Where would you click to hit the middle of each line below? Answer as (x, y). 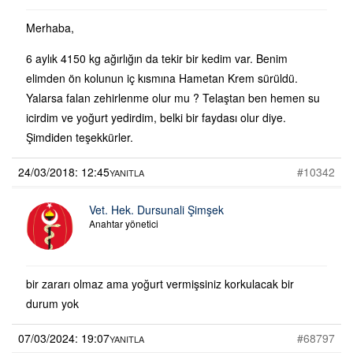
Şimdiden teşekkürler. (80, 137)
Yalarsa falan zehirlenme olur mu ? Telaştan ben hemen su (173, 97)
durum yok (52, 303)
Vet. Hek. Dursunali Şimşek (156, 209)
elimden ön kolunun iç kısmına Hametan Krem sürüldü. (162, 78)
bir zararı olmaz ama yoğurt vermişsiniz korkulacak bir (160, 283)
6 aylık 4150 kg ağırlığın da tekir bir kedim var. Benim (157, 58)
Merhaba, (50, 27)
